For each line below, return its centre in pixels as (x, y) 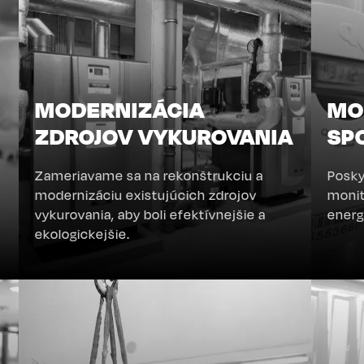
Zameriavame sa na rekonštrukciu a (149, 176)
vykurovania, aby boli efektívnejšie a (151, 215)
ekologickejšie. (83, 234)
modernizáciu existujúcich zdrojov (146, 195)
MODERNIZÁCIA (120, 110)
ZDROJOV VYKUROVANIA (165, 136)
